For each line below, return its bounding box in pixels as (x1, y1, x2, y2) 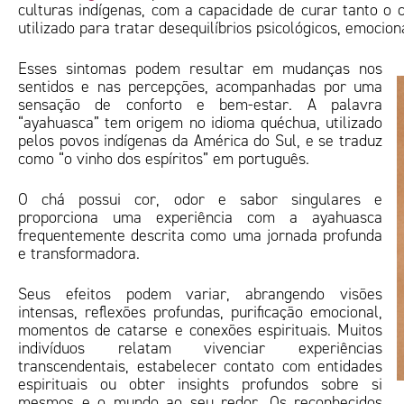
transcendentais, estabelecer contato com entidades (18, 356, 382, 376)
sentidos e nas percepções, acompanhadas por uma (18, 77, 382, 96)
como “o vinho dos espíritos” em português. (18, 149, 309, 169)
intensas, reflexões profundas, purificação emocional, (18, 302, 382, 322)
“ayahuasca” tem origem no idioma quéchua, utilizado (18, 113, 382, 133)
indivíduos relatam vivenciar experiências (18, 338, 382, 358)
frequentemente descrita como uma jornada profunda (18, 225, 382, 245)
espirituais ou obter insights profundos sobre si (18, 374, 382, 394)
